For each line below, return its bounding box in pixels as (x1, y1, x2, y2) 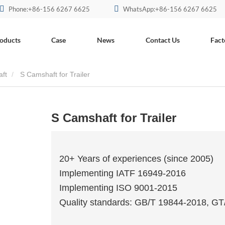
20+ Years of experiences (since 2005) (59, 154, 213, 164)
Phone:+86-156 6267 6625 (8, 5, 90, 13)
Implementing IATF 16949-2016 (59, 168, 186, 179)
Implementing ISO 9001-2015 (59, 183, 177, 193)
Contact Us (145, 36, 180, 44)
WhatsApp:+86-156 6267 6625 (123, 5, 217, 13)
